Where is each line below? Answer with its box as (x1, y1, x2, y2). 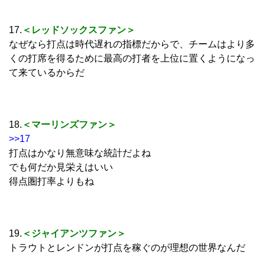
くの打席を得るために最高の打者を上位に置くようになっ (9, 53, 255, 63)
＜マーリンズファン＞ (22, 119, 117, 130)
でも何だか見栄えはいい (9, 161, 113, 172)
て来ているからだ (9, 67, 85, 77)
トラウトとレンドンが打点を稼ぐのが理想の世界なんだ (9, 242, 245, 253)
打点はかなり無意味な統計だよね (9, 147, 151, 158)
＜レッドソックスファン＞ (22, 24, 135, 35)
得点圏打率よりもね (9, 176, 94, 186)
